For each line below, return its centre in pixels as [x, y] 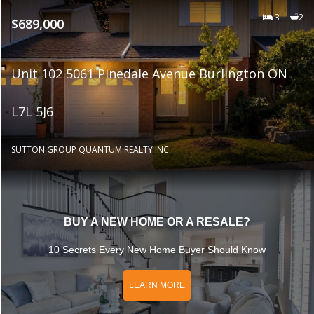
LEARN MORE [157, 286]
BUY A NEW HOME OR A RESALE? [157, 221]
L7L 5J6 [32, 111]
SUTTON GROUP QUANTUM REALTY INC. [91, 149]
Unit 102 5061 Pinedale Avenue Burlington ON [149, 73]
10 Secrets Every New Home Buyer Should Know [157, 249]
